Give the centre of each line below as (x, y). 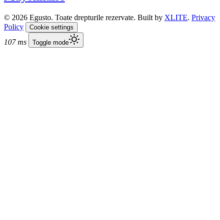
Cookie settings (52, 27)
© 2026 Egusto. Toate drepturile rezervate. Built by (84, 17)
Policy (14, 27)
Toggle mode (51, 42)
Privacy (203, 17)
